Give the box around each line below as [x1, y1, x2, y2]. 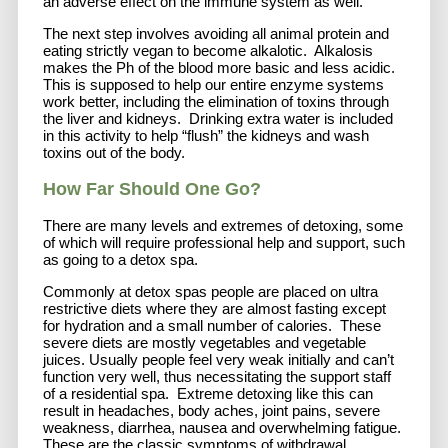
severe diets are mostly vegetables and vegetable [43, 334, 366, 352]
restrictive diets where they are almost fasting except [43, 300, 386, 318]
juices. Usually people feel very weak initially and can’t [43, 351, 394, 369]
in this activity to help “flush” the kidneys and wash [43, 127, 369, 145]
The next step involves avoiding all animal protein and [43, 25, 389, 43]
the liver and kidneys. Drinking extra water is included [43, 110, 393, 128]
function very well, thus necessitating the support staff [43, 368, 391, 386]
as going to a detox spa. [43, 251, 206, 269]
